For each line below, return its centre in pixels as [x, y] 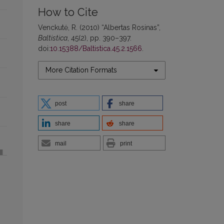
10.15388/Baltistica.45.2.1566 [96, 49]
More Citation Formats [81, 70]
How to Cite [68, 12]
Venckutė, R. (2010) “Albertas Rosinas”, [99, 28]
